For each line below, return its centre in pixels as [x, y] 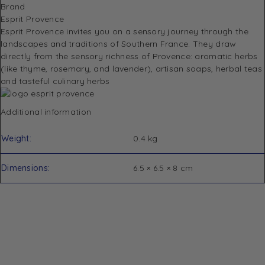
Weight [15, 138]
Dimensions [25, 168]
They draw [214, 43]
